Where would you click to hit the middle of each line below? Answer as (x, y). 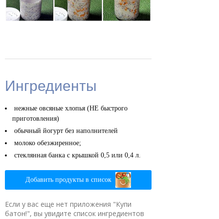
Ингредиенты (51, 85)
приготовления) (36, 118)
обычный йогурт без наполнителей (66, 131)
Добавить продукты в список (68, 179)
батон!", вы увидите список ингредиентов (75, 213)
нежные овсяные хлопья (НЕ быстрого (71, 108)
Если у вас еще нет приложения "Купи (68, 204)
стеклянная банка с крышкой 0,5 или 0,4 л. (77, 155)
